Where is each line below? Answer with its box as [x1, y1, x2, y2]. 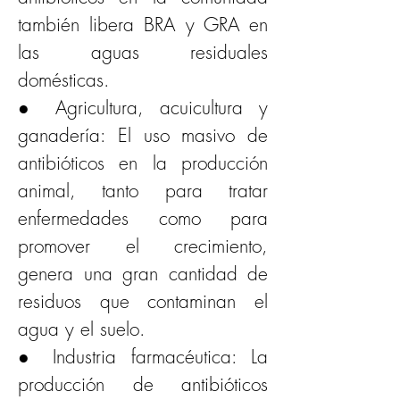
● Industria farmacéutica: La [18, 344, 268, 369]
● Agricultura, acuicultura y [18, 95, 268, 120]
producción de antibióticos [18, 371, 268, 396]
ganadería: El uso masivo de [18, 122, 268, 147]
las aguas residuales [18, 39, 268, 64]
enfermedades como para [18, 205, 268, 230]
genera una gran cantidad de [18, 261, 268, 286]
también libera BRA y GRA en [18, 12, 268, 37]
